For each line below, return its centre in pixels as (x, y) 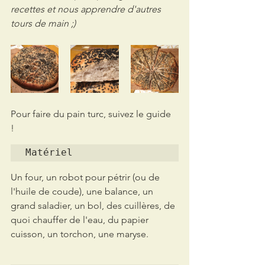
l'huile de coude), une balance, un (83, 191)
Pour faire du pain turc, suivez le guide (92, 114)
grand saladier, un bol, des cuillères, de (94, 205)
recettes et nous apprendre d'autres (87, 9)
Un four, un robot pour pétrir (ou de (86, 177)
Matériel (49, 152)
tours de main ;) (43, 23)
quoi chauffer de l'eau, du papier (81, 219)
